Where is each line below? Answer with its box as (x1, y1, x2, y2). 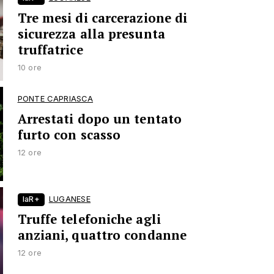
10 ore (17, 63, 42, 73)
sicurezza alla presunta (17, 26, 165, 43)
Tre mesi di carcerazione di (17, 10, 188, 27)
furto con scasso (17, 126, 121, 143)
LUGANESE (48, 194, 91, 204)
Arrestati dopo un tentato (17, 110, 182, 127)
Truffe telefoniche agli (17, 211, 161, 228)
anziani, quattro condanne (17, 227, 187, 244)
